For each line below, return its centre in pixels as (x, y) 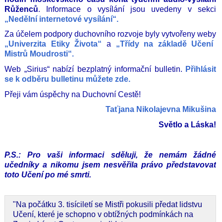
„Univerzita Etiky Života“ (53, 44)
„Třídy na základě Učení (165, 44)
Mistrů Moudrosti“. (39, 54)
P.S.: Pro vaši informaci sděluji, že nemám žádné (110, 155)
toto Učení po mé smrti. (48, 175)
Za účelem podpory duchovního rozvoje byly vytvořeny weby (110, 34)
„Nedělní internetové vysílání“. (61, 19)
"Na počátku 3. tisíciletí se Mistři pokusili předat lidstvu (108, 204)
